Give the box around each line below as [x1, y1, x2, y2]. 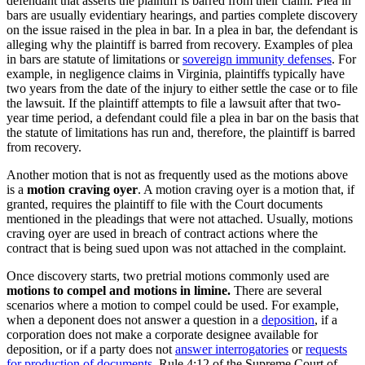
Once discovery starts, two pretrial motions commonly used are [7, 269, 329, 284]
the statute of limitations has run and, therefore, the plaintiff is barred [7, 125, 355, 140]
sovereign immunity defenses [182, 52, 332, 67]
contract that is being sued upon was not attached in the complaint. [7, 241, 350, 256]
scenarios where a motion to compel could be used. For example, [7, 298, 339, 313]
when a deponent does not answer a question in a [7, 313, 262, 328]
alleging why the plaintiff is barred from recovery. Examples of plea [7, 37, 353, 52]
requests [306, 342, 347, 357]
